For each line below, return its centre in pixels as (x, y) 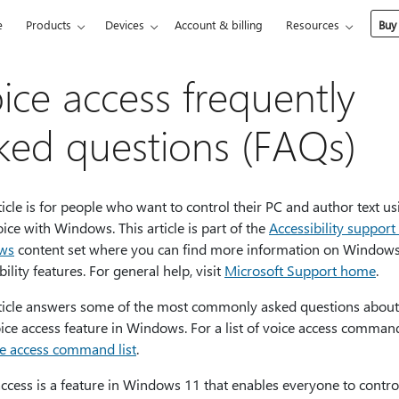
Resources (313, 24)
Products (49, 24)
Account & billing (219, 24)
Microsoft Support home (300, 270)
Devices (125, 24)
